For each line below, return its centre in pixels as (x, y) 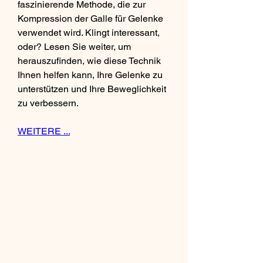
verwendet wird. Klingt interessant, (89, 32)
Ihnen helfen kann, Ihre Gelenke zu (90, 75)
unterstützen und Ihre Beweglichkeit (92, 89)
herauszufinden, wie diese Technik (89, 60)
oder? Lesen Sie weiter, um (74, 46)
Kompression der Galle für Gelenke (90, 18)
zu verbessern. (48, 103)
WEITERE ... (44, 131)
